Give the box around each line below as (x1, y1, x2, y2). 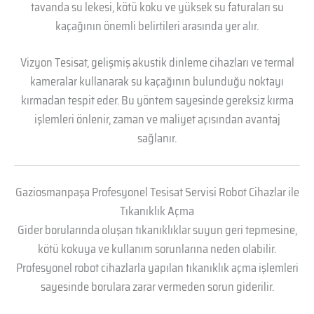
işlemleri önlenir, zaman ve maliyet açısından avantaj (34, 110, 280, 128)
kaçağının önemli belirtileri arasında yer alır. (55, 17, 259, 36)
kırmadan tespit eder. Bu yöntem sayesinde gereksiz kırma (20, 91, 294, 109)
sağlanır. (137, 129, 177, 147)
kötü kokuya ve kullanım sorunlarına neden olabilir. (38, 240, 276, 259)
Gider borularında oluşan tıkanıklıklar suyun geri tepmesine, (17, 221, 297, 240)
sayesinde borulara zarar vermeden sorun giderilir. (40, 278, 274, 296)
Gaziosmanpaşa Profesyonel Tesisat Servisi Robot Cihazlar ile (15, 183, 299, 202)
